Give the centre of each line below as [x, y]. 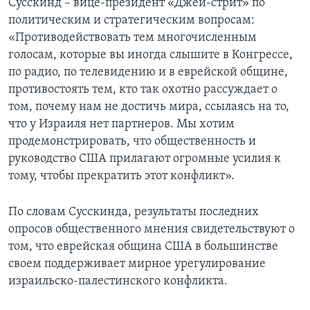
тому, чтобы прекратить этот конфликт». [121, 176]
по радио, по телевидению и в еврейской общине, [148, 72]
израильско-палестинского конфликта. [118, 281]
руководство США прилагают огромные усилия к [145, 158]
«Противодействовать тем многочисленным [133, 37]
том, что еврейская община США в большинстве [143, 246]
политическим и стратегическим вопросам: [131, 20]
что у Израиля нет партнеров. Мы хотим [121, 124]
